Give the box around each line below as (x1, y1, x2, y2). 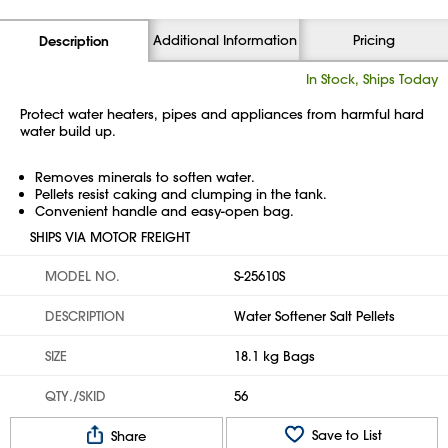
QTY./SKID (45, 387, 106, 404)
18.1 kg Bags (234, 347, 315, 364)
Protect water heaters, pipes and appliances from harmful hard (20, 105, 424, 122)
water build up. (20, 122, 116, 139)
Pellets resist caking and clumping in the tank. (35, 185, 327, 202)
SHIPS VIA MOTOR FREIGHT (30, 228, 190, 245)
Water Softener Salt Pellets (234, 307, 395, 324)
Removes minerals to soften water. (35, 168, 255, 185)
